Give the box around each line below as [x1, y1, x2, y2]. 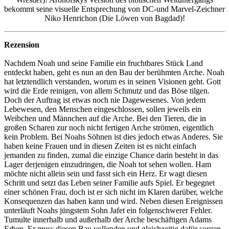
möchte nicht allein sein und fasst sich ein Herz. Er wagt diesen [4, 169, 207, 178]
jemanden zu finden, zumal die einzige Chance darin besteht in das [4, 150, 218, 159]
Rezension [4, 40, 39, 49]
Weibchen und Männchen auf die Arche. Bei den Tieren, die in [4, 113, 206, 123]
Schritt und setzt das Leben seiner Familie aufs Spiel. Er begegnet [4, 178, 215, 187]
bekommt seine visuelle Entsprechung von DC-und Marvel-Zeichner [4, 4, 225, 13]
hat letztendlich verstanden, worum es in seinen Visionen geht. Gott [4, 77, 221, 86]
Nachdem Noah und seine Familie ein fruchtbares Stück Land [4, 58, 203, 67]
